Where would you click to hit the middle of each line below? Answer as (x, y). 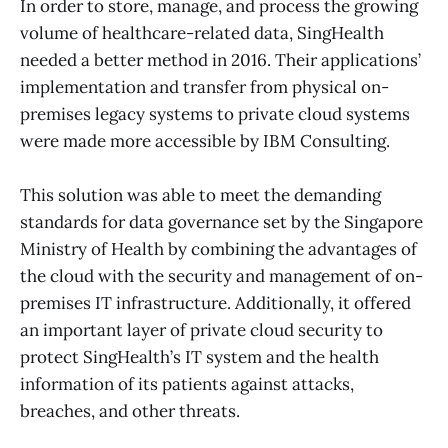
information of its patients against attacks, (187, 384)
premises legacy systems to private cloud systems (215, 114)
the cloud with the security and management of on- (221, 276)
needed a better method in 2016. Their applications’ (220, 60)
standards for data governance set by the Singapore (221, 222)
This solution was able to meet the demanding (200, 195)
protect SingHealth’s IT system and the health (199, 357)
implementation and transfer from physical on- (204, 87)
